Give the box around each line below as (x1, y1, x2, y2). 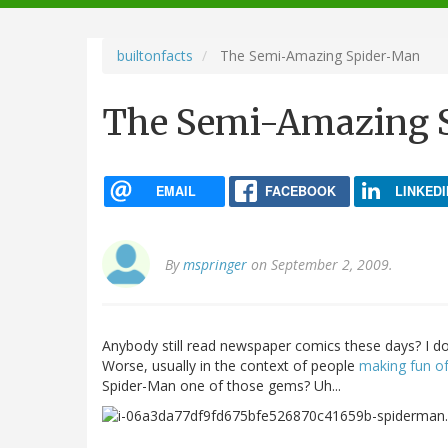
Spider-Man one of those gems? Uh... (102, 376, 341, 396)
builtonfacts (117, 45, 193, 65)
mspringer (183, 255, 247, 275)
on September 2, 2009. (247, 255, 393, 275)
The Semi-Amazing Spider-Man (216, 45, 420, 65)
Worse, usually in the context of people (102, 356, 359, 376)
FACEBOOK (264, 181, 336, 200)
